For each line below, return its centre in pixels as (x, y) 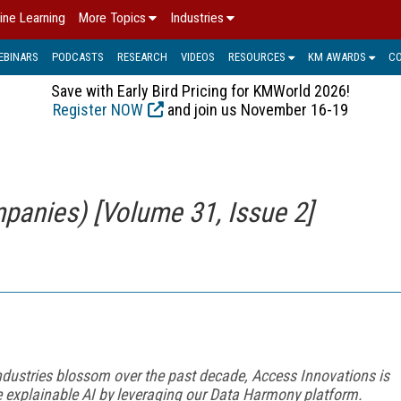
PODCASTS (78, 56)
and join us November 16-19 (256, 109)
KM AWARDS (337, 56)
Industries (197, 18)
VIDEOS (198, 56)
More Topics (112, 18)
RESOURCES (257, 56)
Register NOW (98, 109)
